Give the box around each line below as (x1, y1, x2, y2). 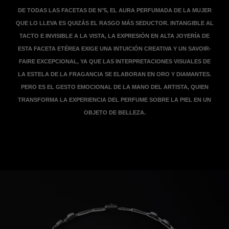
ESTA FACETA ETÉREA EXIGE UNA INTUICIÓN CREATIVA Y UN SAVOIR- (18, 45, 211, 52)
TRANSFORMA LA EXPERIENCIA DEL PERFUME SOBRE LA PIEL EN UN (18, 96, 211, 103)
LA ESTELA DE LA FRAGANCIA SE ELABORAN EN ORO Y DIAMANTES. (18, 71, 211, 77)
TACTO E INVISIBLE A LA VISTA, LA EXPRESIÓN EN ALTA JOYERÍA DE (19, 32, 210, 39)
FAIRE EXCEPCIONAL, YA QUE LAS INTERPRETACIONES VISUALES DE (18, 58, 211, 64)
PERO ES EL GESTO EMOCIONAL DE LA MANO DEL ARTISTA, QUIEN (20, 83, 209, 90)
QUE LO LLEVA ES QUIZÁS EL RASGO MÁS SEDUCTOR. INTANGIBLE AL (15, 19, 214, 26)
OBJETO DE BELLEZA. (83, 109, 146, 116)
